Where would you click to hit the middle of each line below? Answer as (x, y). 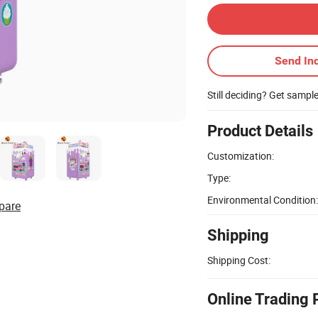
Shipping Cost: (239, 260)
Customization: (241, 155)
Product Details (260, 131)
